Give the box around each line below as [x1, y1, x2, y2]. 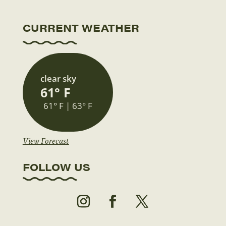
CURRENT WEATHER [22, 20, 139, 35]
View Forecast [22, 134, 69, 146]
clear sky [40, 72, 76, 84]
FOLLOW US [22, 159, 90, 174]
